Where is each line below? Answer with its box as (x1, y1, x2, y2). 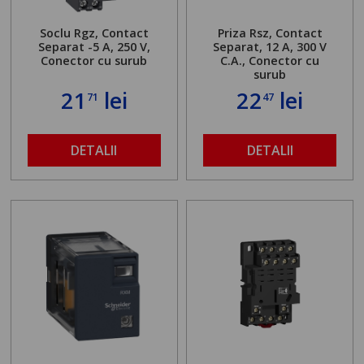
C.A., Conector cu (220, 52, 320, 68)
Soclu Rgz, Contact (39, 24, 149, 41)
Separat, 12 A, (213, 38, 297, 54)
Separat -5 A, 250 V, (37, 38, 150, 54)
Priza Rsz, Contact (217, 24, 323, 41)
